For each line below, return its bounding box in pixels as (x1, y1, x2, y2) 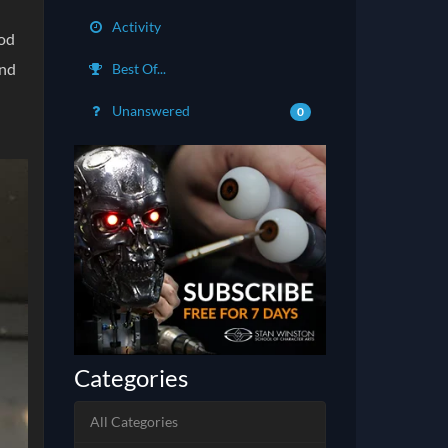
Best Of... (108, 60, 166, 77)
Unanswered (108, 102, 190, 119)
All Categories (89, 413, 178, 431)
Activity (108, 18, 161, 35)
